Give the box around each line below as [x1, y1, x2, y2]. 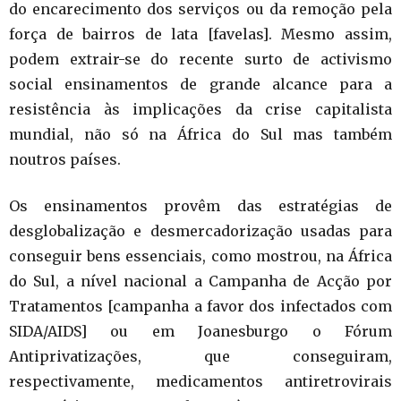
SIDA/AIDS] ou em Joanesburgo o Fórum [9, 322, 392, 340]
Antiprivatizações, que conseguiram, [9, 347, 392, 365]
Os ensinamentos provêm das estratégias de [9, 197, 392, 215]
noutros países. [9, 150, 121, 168]
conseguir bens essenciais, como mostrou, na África [9, 247, 392, 265]
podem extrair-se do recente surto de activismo [9, 50, 392, 68]
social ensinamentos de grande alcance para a [9, 75, 392, 93]
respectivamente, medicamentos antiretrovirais [9, 372, 392, 390]
